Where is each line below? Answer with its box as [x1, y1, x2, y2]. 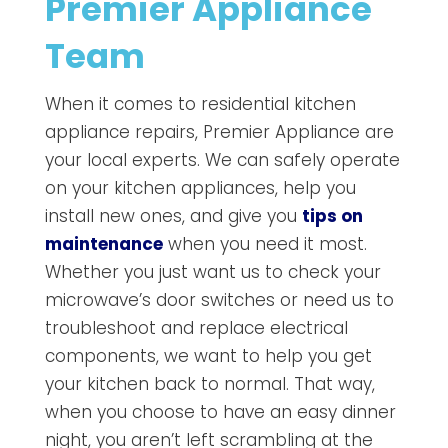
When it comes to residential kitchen [44, 91, 356, 116]
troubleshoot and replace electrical [44, 315, 348, 340]
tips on [301, 203, 363, 228]
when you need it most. [162, 231, 367, 256]
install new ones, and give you [44, 203, 302, 228]
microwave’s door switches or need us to [44, 287, 394, 312]
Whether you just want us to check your [44, 259, 381, 284]
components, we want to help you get [44, 343, 372, 368]
